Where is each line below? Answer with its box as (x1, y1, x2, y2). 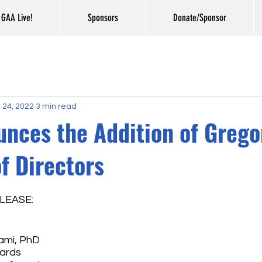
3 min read (36, 102, 77, 111)
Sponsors (87, 12, 118, 23)
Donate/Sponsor (173, 12, 226, 23)
